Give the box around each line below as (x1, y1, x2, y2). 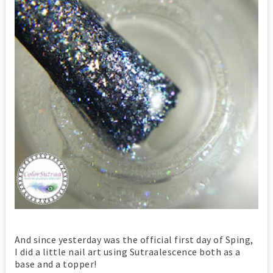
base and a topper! (14, 258, 97, 271)
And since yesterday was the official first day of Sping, (14, 233, 253, 246)
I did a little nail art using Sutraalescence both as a (14, 246, 241, 258)
